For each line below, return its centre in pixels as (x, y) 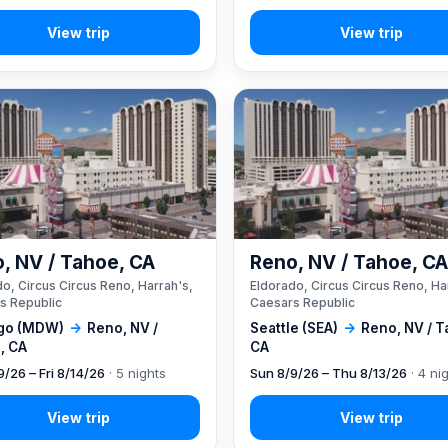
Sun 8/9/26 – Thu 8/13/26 (329, 372)
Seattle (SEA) (294, 327)
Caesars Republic (303, 302)
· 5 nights (135, 372)
